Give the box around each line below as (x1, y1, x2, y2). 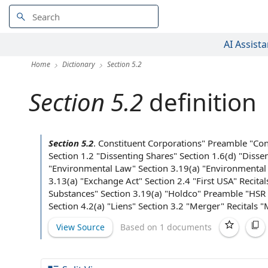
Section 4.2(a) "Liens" (48, 200, 138, 212)
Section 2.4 (145, 175, 190, 187)
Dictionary (62, 59, 95, 69)
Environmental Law (52, 162, 132, 174)
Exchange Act (84, 175, 139, 187)
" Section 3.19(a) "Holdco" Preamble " (95, 187, 249, 199)
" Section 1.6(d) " (173, 150, 242, 162)
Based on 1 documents (120, 221, 212, 233)
